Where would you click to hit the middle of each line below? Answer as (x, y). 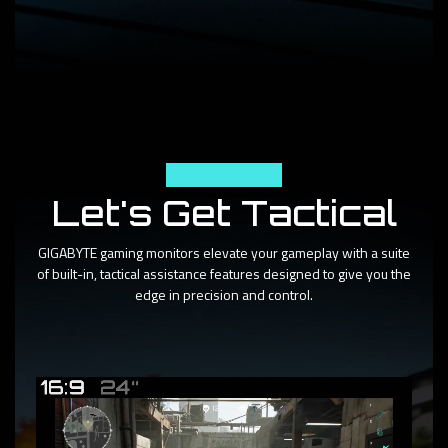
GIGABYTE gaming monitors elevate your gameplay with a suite (224, 253)
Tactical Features (224, 175)
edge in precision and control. (224, 295)
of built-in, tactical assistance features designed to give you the (224, 274)
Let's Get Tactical (224, 213)
